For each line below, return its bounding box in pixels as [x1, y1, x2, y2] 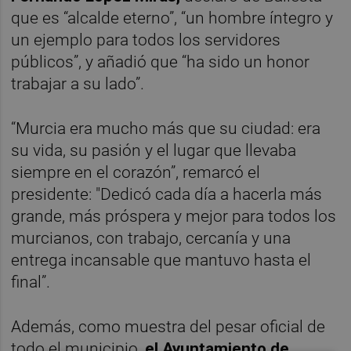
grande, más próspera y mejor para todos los [11, 207, 337, 226]
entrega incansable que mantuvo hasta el [11, 251, 312, 270]
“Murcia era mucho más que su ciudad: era [11, 119, 321, 139]
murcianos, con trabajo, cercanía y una [11, 229, 291, 248]
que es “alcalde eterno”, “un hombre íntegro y [11, 9, 334, 28]
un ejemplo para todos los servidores [11, 31, 281, 50]
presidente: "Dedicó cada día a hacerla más [11, 185, 323, 204]
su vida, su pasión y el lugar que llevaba [11, 141, 297, 161]
